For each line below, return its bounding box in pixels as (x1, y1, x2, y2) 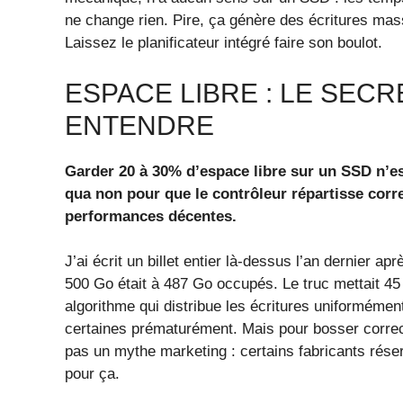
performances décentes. (65, 207, 237, 225)
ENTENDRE (65, 110, 214, 140)
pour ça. (65, 365, 120, 383)
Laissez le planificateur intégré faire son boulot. (65, 34, 382, 52)
